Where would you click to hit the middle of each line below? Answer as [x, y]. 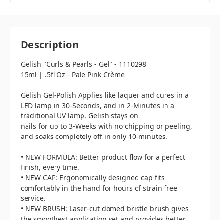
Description [50, 45]
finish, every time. [50, 167]
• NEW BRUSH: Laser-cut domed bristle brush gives [105, 209]
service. [33, 198]
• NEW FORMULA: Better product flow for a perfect [103, 157]
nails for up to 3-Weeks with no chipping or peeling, [106, 126]
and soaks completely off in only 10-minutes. [94, 137]
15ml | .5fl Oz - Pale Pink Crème [73, 75]
